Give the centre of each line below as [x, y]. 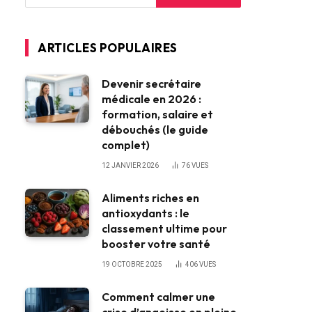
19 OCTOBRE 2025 [132, 265]
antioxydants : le [146, 213]
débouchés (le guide [155, 130]
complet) [126, 145]
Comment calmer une [158, 297]
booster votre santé [156, 244]
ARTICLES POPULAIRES [108, 48]
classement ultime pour [164, 229]
